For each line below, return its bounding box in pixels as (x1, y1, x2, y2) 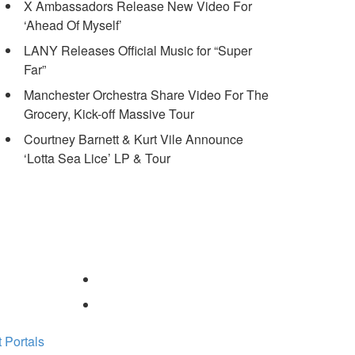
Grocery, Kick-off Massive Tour (24, 105, 194, 123)
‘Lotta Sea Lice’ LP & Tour (24, 149, 170, 167)
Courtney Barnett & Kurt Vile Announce (24, 130, 243, 148)
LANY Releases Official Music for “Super (24, 41, 252, 59)
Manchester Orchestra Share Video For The (24, 86, 269, 104)
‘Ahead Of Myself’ (24, 16, 122, 34)
